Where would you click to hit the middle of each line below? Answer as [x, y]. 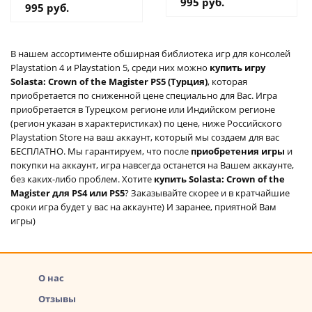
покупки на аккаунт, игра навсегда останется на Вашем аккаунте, [152, 165]
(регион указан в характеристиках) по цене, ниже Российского [146, 123]
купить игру [237, 67]
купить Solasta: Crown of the [219, 179]
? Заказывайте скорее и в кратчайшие [207, 193]
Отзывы [57, 298]
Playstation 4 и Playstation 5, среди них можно [110, 67]
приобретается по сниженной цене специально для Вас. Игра [144, 95]
